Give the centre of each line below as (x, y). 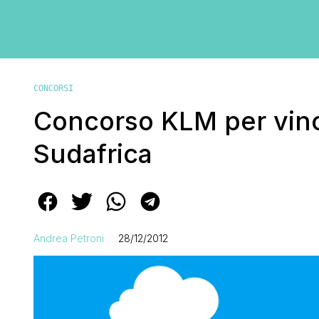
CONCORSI (53, 88)
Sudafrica (93, 153)
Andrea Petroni (69, 238)
